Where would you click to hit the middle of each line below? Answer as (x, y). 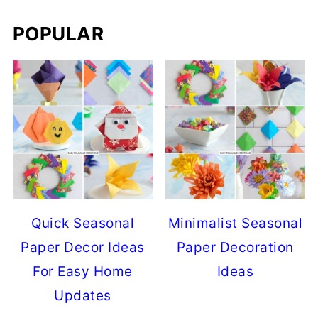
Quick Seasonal (83, 224)
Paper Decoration (235, 248)
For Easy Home (83, 272)
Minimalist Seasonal (235, 224)
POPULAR (58, 33)
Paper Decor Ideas (83, 248)
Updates (83, 296)
